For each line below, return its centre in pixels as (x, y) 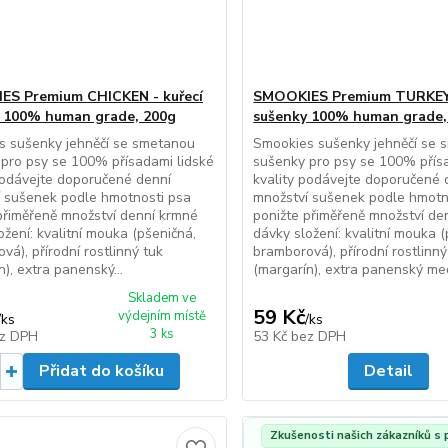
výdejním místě (162, 316)
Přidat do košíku (101, 371)
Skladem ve (162, 298)
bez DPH (319, 336)
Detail (389, 371)
